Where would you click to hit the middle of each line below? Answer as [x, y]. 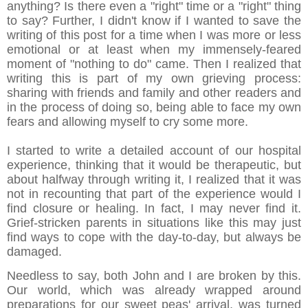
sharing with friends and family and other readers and [154, 93]
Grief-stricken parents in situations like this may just [154, 223]
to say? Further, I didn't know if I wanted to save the [154, 21]
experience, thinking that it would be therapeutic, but [154, 165]
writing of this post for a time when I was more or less [154, 35]
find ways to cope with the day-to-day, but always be [154, 238]
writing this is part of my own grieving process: [154, 79]
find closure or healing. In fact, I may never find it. [154, 209]
